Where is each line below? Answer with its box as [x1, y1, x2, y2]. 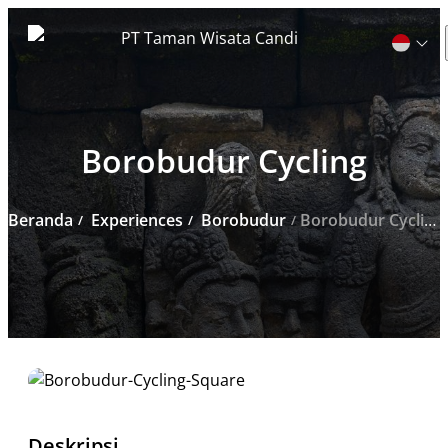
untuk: [48, 146, 96, 169]
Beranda [8, 208, 73, 231]
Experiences [91, 208, 183, 231]
